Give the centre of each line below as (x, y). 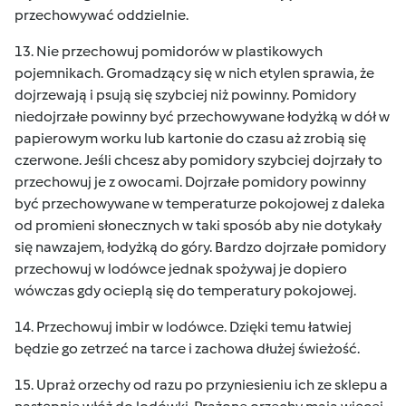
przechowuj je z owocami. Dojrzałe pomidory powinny (190, 182)
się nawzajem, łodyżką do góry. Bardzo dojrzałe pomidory (200, 247)
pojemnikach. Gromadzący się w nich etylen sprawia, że (194, 73)
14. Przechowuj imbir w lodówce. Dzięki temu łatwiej (183, 327)
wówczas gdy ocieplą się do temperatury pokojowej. (185, 290)
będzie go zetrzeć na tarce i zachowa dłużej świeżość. (187, 348)
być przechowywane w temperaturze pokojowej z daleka (200, 203)
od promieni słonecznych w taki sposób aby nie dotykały (198, 225)
